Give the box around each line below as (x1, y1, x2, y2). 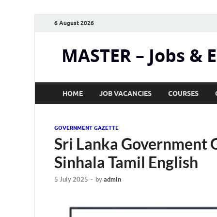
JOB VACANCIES (99, 89, 152, 97)
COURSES (168, 89, 199, 97)
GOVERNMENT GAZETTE (54, 124, 119, 131)
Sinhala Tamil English (54, 153, 198, 171)
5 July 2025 (54, 175, 88, 184)
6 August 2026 (54, 19, 94, 27)
